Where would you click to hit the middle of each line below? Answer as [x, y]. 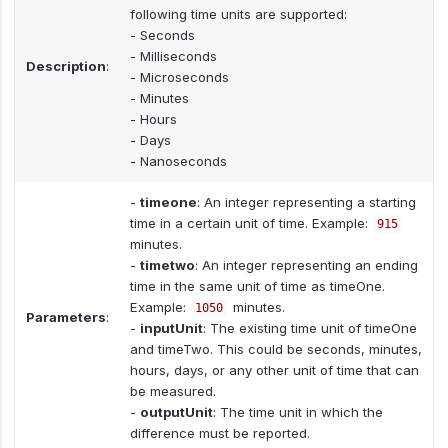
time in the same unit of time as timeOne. [257, 285]
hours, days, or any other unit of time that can [274, 369]
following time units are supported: [238, 13]
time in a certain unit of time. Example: [250, 222]
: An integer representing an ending [306, 264]
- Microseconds [179, 76]
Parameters [65, 316]
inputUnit [171, 327]
